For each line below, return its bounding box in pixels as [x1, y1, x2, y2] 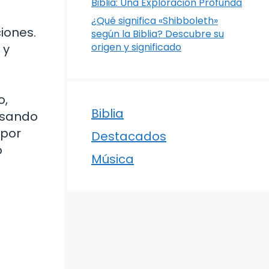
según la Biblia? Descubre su [91, 27, 224, 41]
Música [91, 151, 134, 168]
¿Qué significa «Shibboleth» [91, 14, 218, 28]
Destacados [91, 128, 166, 145]
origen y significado [91, 40, 181, 54]
